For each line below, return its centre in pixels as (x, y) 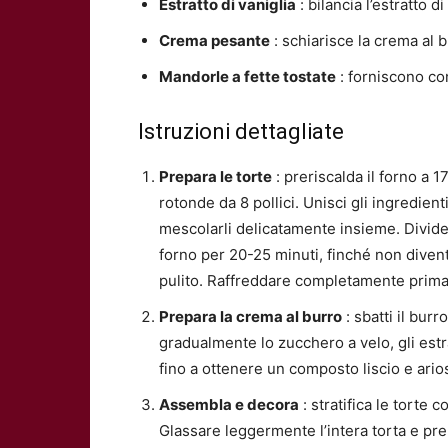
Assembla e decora (229, 404)
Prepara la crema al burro (250, 316)
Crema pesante (214, 40)
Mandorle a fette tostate (247, 76)
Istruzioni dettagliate (241, 131)
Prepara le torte (215, 176)
